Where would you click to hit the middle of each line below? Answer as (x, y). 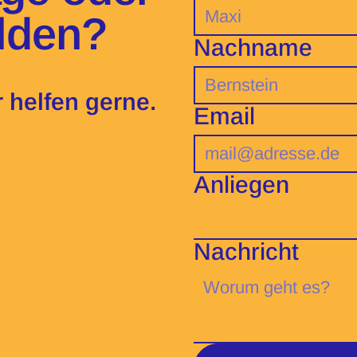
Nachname (253, 48)
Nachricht (246, 252)
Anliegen (241, 185)
